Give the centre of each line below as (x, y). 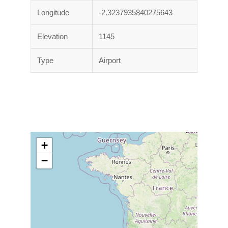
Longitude (53, 13)
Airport (110, 61)
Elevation (52, 37)
